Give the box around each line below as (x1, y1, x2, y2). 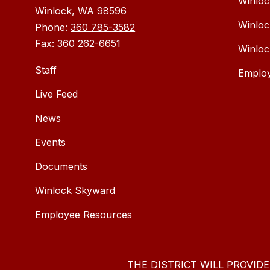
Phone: (35, 21, 71, 34)
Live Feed (35, 88, 78, 101)
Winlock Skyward (35, 184, 116, 197)
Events (35, 136, 66, 149)
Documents (35, 160, 88, 173)
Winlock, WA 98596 (35, 5, 127, 17)
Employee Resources (35, 209, 133, 221)
